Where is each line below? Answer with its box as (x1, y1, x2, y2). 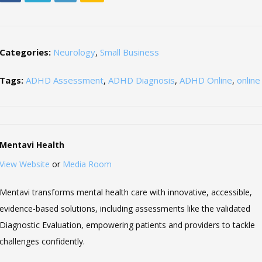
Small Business (100, 46, 160, 58)
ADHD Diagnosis (108, 74, 175, 86)
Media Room (63, 158, 112, 170)
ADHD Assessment (26, 74, 104, 86)
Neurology (53, 46, 96, 58)
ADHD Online (180, 74, 233, 86)
